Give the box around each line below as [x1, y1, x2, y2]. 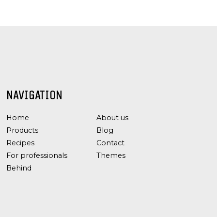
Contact [96, 139, 124, 147]
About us [96, 113, 128, 122]
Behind [6, 164, 31, 172]
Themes [96, 151, 125, 160]
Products [6, 126, 38, 135]
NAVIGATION [6, 88, 62, 103]
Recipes [6, 139, 34, 147]
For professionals [6, 151, 67, 160]
